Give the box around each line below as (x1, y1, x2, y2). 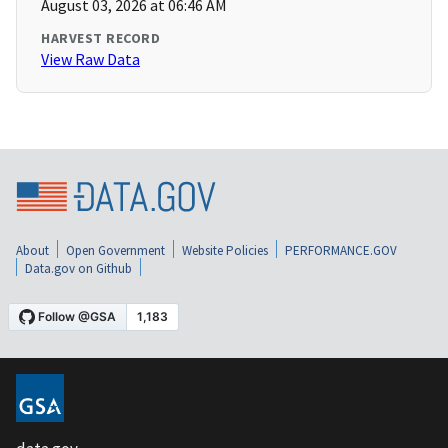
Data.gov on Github (25, 260, 132, 278)
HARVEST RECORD (41, 29, 160, 48)
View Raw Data (41, 49, 140, 70)
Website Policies (182, 242, 268, 260)
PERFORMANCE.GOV (285, 242, 397, 260)
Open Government (66, 242, 165, 260)
